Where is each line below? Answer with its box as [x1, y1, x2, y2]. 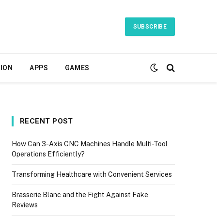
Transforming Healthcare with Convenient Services [12, 170, 172, 178]
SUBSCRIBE [133, 23, 167, 30]
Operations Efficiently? [12, 150, 85, 158]
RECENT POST [20, 117, 73, 125]
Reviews [12, 201, 38, 209]
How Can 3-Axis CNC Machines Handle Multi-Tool [12, 140, 168, 148]
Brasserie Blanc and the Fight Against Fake [12, 191, 148, 199]
